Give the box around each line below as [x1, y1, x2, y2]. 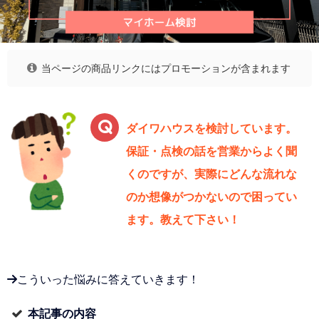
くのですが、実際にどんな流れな [126, 168, 297, 180]
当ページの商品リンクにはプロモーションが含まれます [41, 63, 291, 73]
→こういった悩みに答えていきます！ [7, 273, 199, 286]
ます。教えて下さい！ [126, 214, 240, 226]
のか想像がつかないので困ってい [126, 191, 297, 203]
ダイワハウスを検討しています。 [126, 122, 297, 135]
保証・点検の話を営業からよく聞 [126, 145, 297, 157]
